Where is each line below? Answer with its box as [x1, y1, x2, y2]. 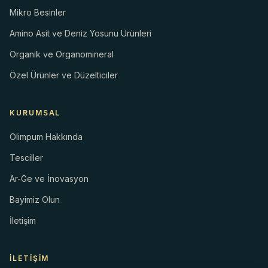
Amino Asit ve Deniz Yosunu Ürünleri [10, 28, 151, 39]
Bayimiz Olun [10, 194, 60, 205]
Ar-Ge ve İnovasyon [10, 173, 89, 184]
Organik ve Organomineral [10, 49, 114, 60]
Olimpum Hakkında [10, 132, 83, 142]
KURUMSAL [10, 108, 61, 118]
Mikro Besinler [10, 7, 66, 18]
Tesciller [10, 153, 43, 163]
